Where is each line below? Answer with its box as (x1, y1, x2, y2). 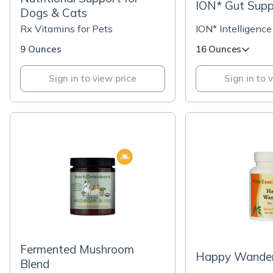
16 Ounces (196, 43, 242, 55)
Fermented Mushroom (20, 242, 134, 257)
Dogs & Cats (20, 5, 87, 20)
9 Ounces (20, 43, 62, 55)
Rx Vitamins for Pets (20, 23, 113, 35)
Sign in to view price (49, 73, 136, 84)
